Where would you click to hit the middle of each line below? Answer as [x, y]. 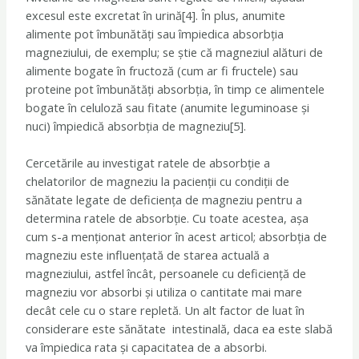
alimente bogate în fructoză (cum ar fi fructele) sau [162, 70]
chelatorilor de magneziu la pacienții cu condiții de [158, 181]
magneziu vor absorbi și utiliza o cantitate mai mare [164, 291]
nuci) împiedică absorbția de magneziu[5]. [136, 125]
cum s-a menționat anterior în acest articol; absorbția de [177, 236]
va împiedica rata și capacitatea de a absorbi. [147, 347]
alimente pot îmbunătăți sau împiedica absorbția [155, 33]
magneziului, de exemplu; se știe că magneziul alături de [175, 52]
